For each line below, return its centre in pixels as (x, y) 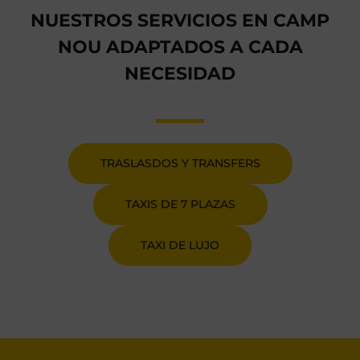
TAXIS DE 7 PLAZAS (180, 205)
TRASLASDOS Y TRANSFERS (180, 164)
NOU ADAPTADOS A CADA (180, 47)
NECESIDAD (180, 74)
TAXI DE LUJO (180, 245)
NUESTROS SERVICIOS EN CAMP (180, 21)
